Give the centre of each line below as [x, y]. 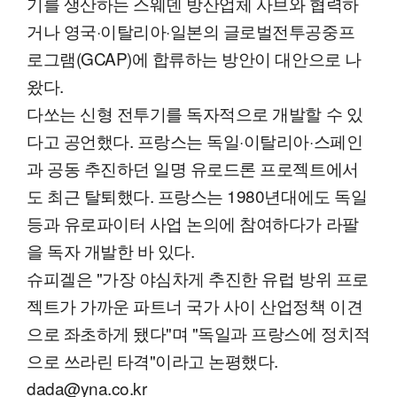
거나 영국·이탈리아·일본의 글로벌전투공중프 [191, 30]
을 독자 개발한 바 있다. [111, 250]
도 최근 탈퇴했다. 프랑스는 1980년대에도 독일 [197, 195]
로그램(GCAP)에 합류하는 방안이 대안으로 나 [194, 58]
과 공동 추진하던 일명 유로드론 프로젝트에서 [193, 167]
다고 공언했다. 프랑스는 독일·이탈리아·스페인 [195, 140]
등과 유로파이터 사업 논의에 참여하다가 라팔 [193, 222]
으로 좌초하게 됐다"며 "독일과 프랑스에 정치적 [198, 332]
